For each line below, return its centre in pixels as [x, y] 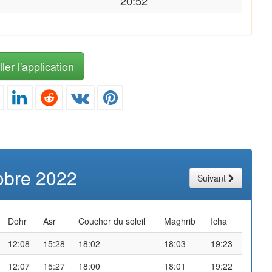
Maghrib [180, 221]
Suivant [212, 178]
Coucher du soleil [112, 221]
